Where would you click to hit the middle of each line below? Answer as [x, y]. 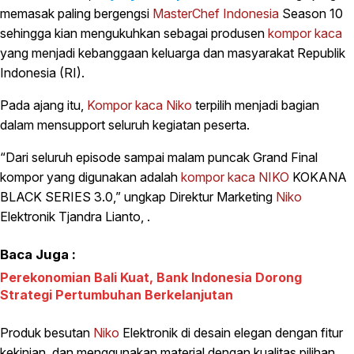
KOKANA [318, 177]
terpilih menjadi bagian [256, 105]
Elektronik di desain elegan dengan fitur [231, 333]
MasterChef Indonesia [216, 14]
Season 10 [311, 14]
